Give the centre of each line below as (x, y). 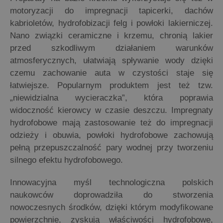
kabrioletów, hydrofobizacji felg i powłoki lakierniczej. (111, 23)
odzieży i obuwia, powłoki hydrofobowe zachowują (111, 135)
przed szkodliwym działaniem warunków (111, 48)
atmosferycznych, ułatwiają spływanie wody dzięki (111, 61)
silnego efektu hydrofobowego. (66, 160)
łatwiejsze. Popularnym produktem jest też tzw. (111, 86)
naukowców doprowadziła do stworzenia (111, 195)
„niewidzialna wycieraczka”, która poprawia (111, 98)
